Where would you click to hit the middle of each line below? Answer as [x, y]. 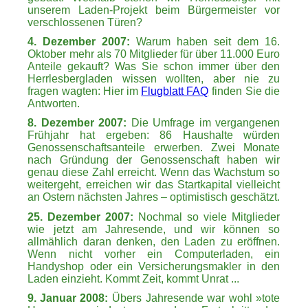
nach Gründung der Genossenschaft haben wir [154, 160]
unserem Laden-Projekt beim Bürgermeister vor [154, 10]
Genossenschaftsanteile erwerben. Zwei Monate [154, 148]
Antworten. [54, 104]
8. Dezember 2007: [77, 123]
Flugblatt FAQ [175, 91]
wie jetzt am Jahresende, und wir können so [154, 229]
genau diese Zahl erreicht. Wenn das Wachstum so [154, 173]
